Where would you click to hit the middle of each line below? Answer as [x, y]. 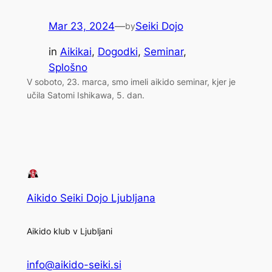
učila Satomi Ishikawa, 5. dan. [85, 95]
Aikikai [76, 52]
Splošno [68, 68]
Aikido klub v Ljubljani [69, 231]
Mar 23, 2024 [81, 26]
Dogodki [117, 52]
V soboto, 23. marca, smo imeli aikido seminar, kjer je [131, 82]
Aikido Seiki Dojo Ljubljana [91, 198]
